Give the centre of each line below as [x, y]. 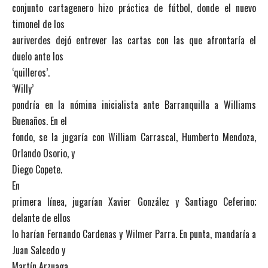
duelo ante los [38, 56]
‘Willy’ [23, 89]
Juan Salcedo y [39, 250]
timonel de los [38, 24]
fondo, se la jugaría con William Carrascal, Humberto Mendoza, [134, 137]
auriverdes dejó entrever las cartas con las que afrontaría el [134, 40]
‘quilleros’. [31, 72]
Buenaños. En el [39, 121]
